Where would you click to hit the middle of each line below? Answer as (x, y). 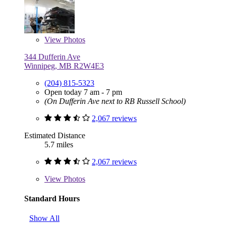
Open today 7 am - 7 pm (83, 92)
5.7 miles (59, 144)
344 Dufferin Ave (52, 56)
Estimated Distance (55, 135)
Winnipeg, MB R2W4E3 (64, 66)
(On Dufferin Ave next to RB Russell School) (115, 101)
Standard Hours (52, 198)
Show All (44, 218)
